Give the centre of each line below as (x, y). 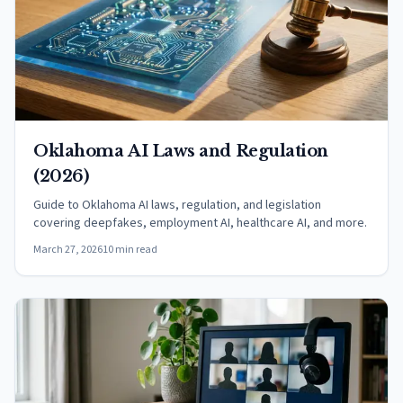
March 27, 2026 (68, 250)
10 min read (130, 250)
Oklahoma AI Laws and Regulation (181, 151)
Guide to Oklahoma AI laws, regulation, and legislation (177, 205)
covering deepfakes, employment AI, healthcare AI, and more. (200, 223)
